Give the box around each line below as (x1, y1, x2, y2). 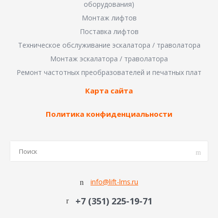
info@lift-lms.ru (91, 177, 138, 187)
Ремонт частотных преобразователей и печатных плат (17, 68, 201, 77)
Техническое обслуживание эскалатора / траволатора (18, 40, 200, 50)
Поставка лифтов (79, 27, 139, 36)
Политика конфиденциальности (46, 109, 172, 119)
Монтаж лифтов (81, 13, 137, 23)
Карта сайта (85, 86, 133, 96)
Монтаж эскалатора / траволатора (50, 54, 168, 64)
